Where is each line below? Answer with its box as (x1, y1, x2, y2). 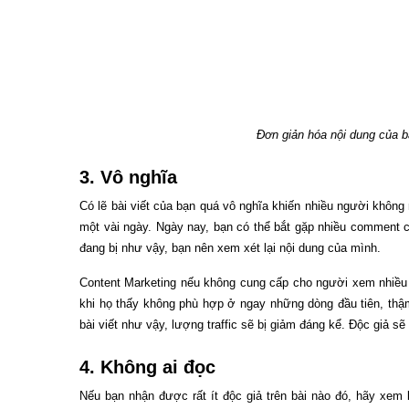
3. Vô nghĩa (79, 166, 177, 187)
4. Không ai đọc (79, 356, 215, 377)
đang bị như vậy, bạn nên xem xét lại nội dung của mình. (79, 240, 381, 255)
